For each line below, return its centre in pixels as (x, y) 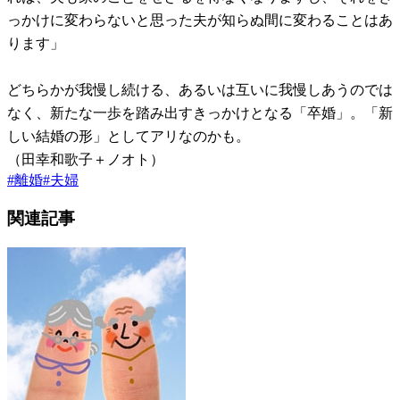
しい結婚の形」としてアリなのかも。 (129, 137)
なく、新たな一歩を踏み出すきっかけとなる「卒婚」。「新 (200, 113)
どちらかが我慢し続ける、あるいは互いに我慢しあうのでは (200, 90)
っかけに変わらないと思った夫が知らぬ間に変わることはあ (200, 21)
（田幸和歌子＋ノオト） (86, 160)
